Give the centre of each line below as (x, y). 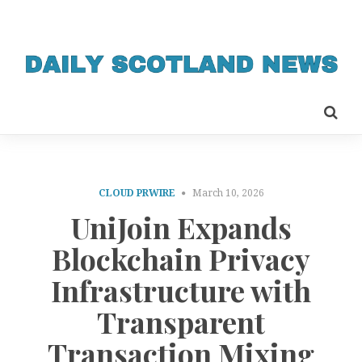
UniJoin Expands (181, 227)
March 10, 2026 (228, 193)
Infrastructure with (181, 290)
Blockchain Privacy (181, 259)
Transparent (181, 322)
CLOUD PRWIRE (137, 193)
